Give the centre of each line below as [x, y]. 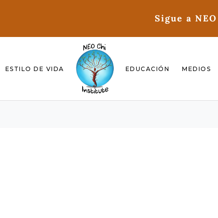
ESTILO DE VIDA [35, 69]
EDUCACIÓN [147, 69]
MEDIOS [197, 69]
